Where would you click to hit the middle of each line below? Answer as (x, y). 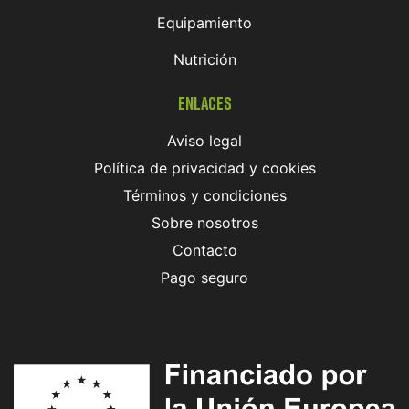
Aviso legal (204, 140)
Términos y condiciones (204, 195)
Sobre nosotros (204, 222)
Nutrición (204, 59)
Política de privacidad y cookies (204, 168)
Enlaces (204, 102)
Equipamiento (204, 22)
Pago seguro (204, 277)
